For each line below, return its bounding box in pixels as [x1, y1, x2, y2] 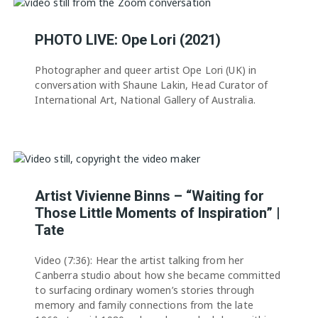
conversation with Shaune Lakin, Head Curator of [35, 78, 268, 92]
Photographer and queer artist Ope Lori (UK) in [35, 63, 257, 77]
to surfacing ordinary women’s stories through [35, 283, 255, 297]
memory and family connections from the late [35, 297, 253, 312]
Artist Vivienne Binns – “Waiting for [35, 187, 265, 204]
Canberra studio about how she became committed [35, 268, 281, 282]
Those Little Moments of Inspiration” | [35, 204, 281, 221]
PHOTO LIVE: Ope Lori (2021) [35, 31, 221, 49]
